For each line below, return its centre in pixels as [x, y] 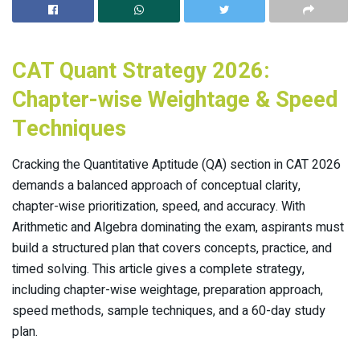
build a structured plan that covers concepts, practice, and [172, 249]
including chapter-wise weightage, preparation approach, [168, 290]
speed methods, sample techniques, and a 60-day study [169, 311]
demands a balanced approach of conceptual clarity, [156, 186]
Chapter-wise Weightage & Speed [175, 100]
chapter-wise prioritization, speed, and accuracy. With [159, 207]
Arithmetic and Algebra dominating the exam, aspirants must [178, 228]
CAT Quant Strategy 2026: [141, 71]
